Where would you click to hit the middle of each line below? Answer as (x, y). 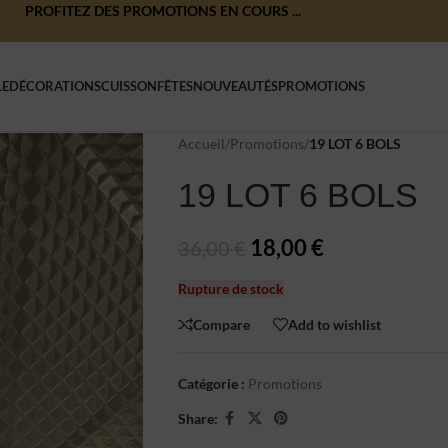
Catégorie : (211, 383)
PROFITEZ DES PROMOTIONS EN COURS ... (163, 10)
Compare (221, 324)
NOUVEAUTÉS (235, 86)
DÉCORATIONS (54, 86)
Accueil (201, 143)
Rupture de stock (230, 288)
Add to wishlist (334, 324)
